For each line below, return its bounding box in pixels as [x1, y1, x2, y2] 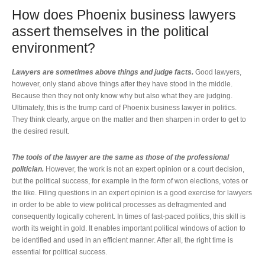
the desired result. [12, 127, 69, 135]
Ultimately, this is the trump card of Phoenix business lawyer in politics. [12, 103, 237, 112]
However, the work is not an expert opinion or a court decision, [44, 165, 244, 174]
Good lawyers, [195, 67, 241, 76]
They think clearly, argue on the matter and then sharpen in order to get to [12, 115, 246, 124]
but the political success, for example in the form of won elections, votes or [12, 177, 248, 186]
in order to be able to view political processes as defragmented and [12, 201, 227, 209]
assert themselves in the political [12, 24, 209, 40]
